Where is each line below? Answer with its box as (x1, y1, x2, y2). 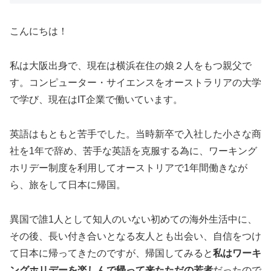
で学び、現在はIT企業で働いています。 (10, 94, 183, 105)
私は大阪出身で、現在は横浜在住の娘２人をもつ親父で (10, 60, 252, 71)
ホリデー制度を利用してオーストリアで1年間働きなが (10, 162, 247, 173)
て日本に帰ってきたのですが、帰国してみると (10, 247, 213, 258)
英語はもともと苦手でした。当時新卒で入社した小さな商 (10, 128, 261, 139)
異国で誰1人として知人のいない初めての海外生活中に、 (10, 214, 257, 224)
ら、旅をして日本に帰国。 (10, 179, 126, 190)
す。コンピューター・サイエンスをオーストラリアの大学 (10, 77, 261, 88)
